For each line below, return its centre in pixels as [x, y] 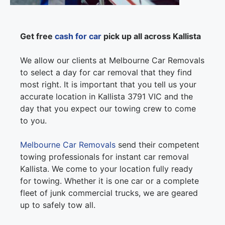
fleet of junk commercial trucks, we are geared [109, 193]
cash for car [78, 36]
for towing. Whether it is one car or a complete [109, 181]
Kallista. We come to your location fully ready [106, 169]
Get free [37, 36]
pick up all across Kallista [151, 36]
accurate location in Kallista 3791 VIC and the [106, 97]
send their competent [157, 145]
